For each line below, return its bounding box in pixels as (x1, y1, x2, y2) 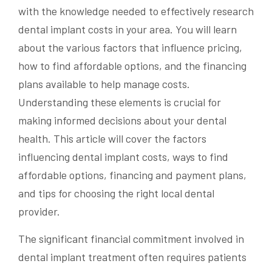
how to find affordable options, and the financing (18, 59, 246, 73)
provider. (18, 205, 60, 219)
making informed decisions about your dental (18, 114, 226, 127)
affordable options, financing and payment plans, (18, 168, 246, 182)
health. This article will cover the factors (18, 132, 206, 146)
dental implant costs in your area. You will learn (18, 22, 237, 36)
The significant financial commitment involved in (18, 232, 244, 246)
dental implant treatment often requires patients (18, 250, 246, 264)
